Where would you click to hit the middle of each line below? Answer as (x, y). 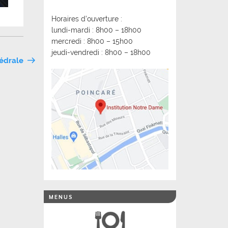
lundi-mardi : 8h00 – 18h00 (96, 30)
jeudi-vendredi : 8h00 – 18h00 (101, 52)
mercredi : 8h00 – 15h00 (92, 41)
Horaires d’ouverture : (87, 19)
